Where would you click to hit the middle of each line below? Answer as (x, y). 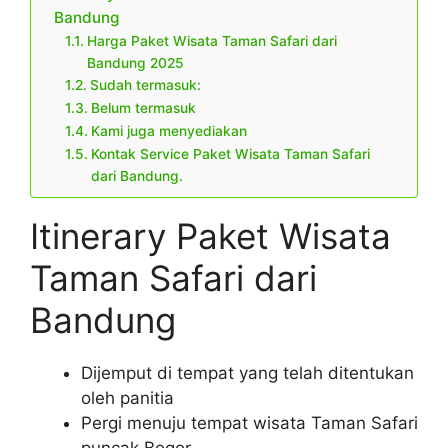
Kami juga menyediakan (168, 131)
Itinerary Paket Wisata (210, 236)
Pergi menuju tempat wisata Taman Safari (249, 423)
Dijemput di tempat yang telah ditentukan (247, 373)
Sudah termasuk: (145, 85)
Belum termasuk (143, 108)
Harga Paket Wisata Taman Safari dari (211, 41)
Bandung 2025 (135, 63)
